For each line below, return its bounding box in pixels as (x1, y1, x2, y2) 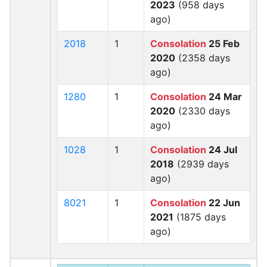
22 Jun (206, 197, 240, 209)
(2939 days (174, 158, 229, 170)
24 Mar (206, 91, 242, 103)
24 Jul (206, 144, 237, 156)
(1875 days (173, 211, 226, 223)
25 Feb (206, 38, 240, 49)
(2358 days (175, 52, 230, 64)
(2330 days (175, 105, 230, 117)
